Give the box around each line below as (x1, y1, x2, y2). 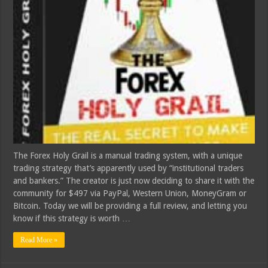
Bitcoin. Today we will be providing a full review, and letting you (13, 201, 248, 211)
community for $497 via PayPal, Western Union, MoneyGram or (13, 188, 247, 199)
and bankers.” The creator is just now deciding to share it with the (13, 176, 255, 186)
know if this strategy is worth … (13, 214, 131, 224)
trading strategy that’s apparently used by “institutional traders (13, 163, 244, 173)
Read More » (20, 236, 58, 245)
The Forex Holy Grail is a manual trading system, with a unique (13, 151, 243, 161)
